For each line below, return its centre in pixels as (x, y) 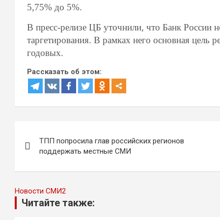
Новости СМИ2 (40, 191)
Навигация (52, 131)
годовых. (45, 53)
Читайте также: (58, 203)
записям (44, 169)
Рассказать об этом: (64, 72)
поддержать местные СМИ (85, 151)
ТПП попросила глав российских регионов (112, 141)
